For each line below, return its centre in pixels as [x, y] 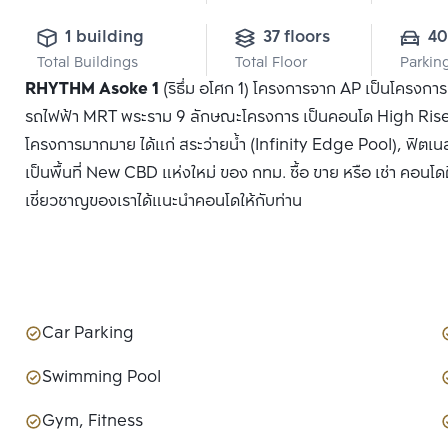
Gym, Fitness [92, 422]
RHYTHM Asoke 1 [92, 90]
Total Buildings [87, 64]
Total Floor [271, 64]
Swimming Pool [101, 378]
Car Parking [88, 334]
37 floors [296, 38]
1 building [104, 38]
